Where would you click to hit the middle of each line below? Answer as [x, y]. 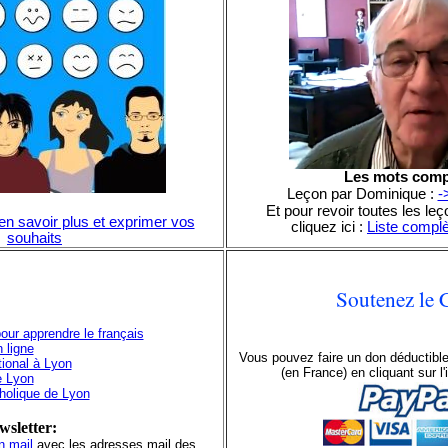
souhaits [34, 238]
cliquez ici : [329, 227]
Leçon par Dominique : [360, 194]
